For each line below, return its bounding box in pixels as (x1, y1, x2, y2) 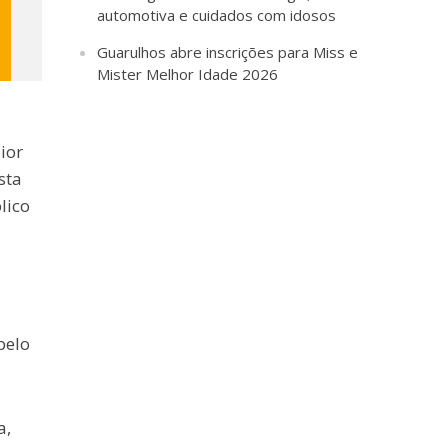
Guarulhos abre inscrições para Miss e (97, 42, 359, 63)
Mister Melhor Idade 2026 (97, 64, 279, 85)
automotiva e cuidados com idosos (97, 5, 337, 26)
